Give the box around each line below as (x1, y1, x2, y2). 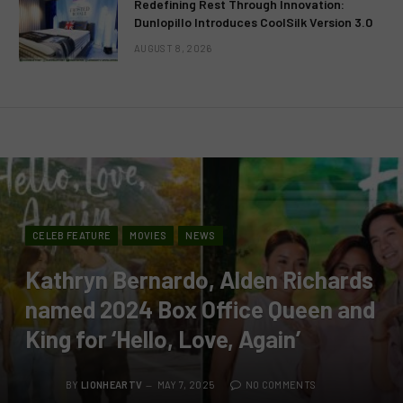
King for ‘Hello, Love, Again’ (25, 324, 300, 353)
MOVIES (130, 228, 167, 241)
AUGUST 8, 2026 (134, 41, 212, 54)
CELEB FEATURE (32, 228, 112, 241)
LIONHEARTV (81, 378, 143, 390)
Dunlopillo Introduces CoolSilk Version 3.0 (134, 13, 372, 30)
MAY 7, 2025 (157, 378, 215, 390)
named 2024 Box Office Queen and (25, 294, 375, 323)
